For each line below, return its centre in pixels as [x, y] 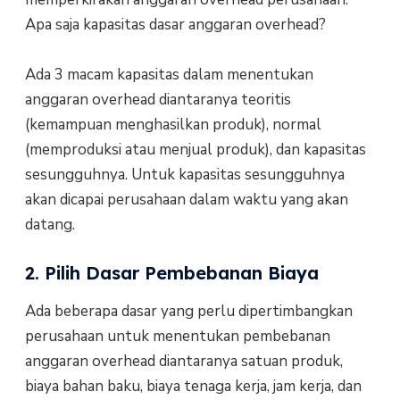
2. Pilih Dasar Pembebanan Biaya [171, 273]
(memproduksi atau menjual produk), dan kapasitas [195, 149]
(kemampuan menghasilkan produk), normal [173, 124]
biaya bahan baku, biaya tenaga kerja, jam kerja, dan [193, 387]
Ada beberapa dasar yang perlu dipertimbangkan [188, 312]
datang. [50, 224]
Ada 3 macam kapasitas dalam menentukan [169, 74]
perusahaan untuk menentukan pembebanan [177, 337]
